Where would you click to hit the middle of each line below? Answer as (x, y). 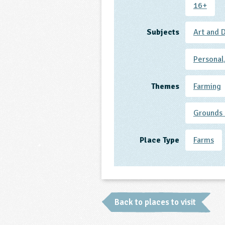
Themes (165, 86)
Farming (207, 86)
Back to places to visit (155, 202)
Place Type (159, 140)
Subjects (163, 32)
